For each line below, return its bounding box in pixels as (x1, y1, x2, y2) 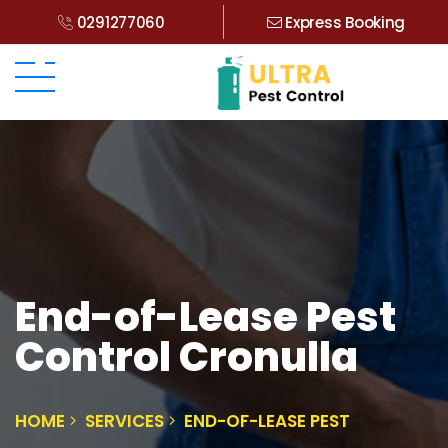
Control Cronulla (15, 328, 358, 385)
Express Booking (281, 12, 406, 33)
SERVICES (85, 408, 164, 433)
